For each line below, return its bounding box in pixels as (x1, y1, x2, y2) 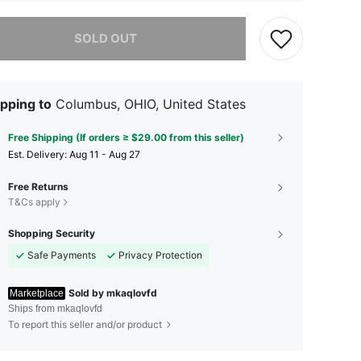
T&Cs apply (8, 195, 60, 208)
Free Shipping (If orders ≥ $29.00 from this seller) (8, 131, 244, 143)
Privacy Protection (118, 248, 202, 261)
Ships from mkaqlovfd (8, 302, 102, 314)
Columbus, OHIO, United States (56, 95, 246, 112)
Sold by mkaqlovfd (68, 286, 157, 299)
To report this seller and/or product (8, 317, 162, 330)
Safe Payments (27, 248, 96, 261)
